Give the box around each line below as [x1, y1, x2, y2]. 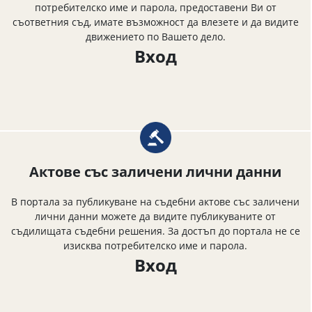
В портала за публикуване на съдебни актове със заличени [11, 194, 299, 208]
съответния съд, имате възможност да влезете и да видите [12, 15, 299, 29]
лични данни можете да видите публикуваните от [35, 209, 276, 223]
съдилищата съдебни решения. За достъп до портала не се [10, 224, 300, 237]
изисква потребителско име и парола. [63, 238, 247, 252]
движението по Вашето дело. [85, 29, 226, 43]
